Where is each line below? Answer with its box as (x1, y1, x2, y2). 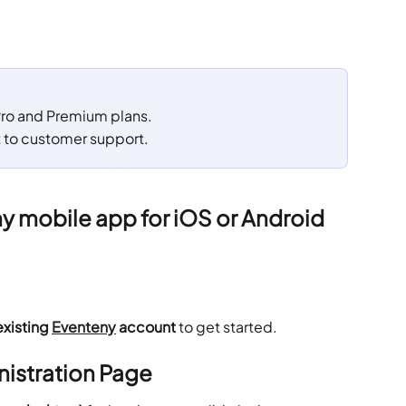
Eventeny (52, 316, 116, 336)
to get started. (176, 316, 277, 336)
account (116, 316, 176, 336)
